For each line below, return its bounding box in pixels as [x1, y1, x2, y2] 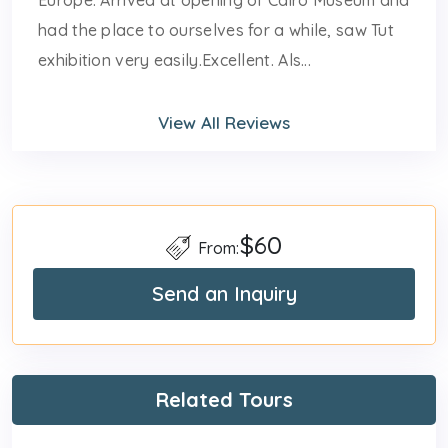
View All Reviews [158, 111, 290, 133]
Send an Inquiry [151, 280, 297, 306]
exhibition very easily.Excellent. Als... [38, 49, 312, 70]
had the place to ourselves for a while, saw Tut [38, 19, 395, 40]
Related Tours [155, 386, 293, 412]
